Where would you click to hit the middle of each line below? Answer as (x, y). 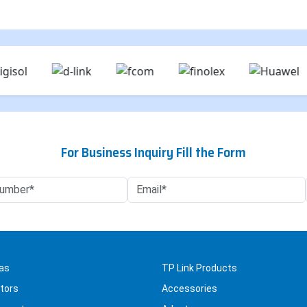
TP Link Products (199, 268)
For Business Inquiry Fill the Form (153, 152)
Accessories (189, 289)
